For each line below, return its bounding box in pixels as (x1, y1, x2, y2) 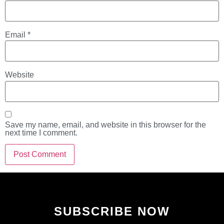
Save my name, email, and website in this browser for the (5, 120, 206, 129)
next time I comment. (5, 128, 77, 137)
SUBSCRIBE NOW (54, 204, 170, 218)
